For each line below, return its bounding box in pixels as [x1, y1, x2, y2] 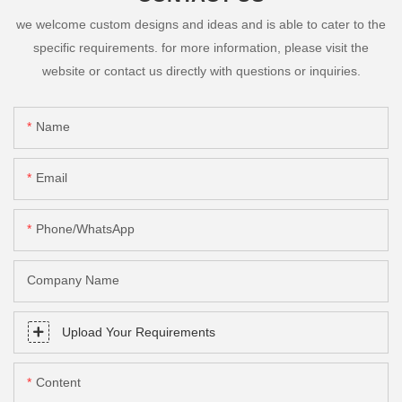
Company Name [27, 273, 119, 288]
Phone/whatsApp [36, 222, 135, 237]
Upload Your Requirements [62, 325, 215, 340]
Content [36, 375, 81, 390]
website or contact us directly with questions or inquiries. [41, 63, 361, 78]
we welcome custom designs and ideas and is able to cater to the [16, 16, 386, 31]
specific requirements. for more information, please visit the [33, 39, 369, 55]
